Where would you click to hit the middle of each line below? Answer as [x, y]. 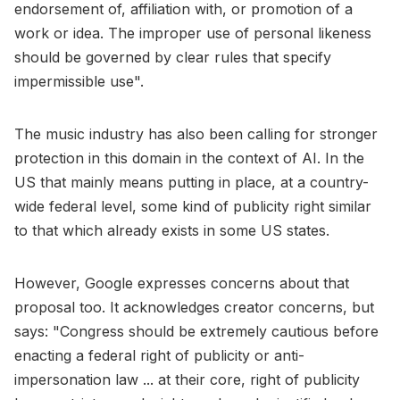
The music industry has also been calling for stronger [196, 133]
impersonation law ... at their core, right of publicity [187, 379]
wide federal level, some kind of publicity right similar [193, 206]
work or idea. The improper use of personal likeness [193, 33]
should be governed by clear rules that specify [173, 57]
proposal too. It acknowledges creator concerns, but [194, 307]
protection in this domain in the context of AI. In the [189, 158]
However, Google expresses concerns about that [182, 283]
